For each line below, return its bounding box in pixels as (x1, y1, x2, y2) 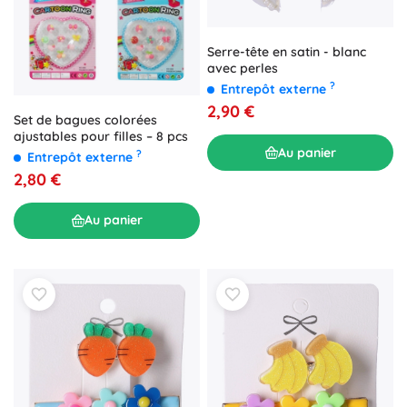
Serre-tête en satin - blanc (207, 44, 366, 61)
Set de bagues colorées (14, 111, 157, 128)
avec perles (207, 60, 278, 77)
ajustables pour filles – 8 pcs (14, 127, 188, 144)
